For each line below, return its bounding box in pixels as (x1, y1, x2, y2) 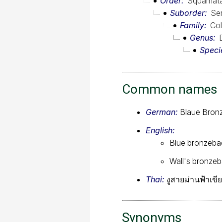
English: (146, 125, 175, 135)
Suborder (170, 8, 205, 18)
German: (146, 107, 178, 117)
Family (180, 20, 204, 31)
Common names (122, 81, 217, 97)
